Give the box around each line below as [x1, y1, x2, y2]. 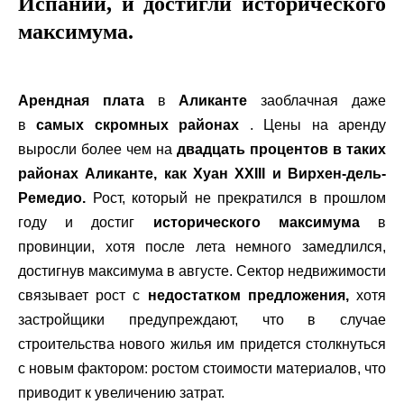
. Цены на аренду [239, 117, 387, 133]
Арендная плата [18, 93, 144, 108]
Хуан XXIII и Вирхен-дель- [193, 166, 386, 181]
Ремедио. [18, 190, 93, 206]
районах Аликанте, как [18, 166, 193, 181]
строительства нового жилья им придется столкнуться [18, 336, 386, 352]
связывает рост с [18, 288, 148, 303]
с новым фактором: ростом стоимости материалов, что [18, 361, 386, 376]
